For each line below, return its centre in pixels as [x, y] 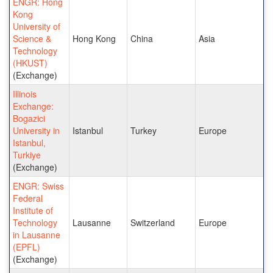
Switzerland [153, 222]
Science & [32, 38]
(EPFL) [27, 246]
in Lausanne [37, 234]
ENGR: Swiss [38, 186]
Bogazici [29, 118]
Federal [28, 198]
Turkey [144, 130]
